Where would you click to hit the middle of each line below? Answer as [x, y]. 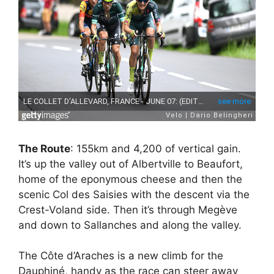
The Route [44, 148]
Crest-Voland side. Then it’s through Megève [128, 209]
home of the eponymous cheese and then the [130, 179]
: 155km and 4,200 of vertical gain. [156, 148]
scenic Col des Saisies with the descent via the [134, 194]
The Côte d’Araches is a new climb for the [121, 256]
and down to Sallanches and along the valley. [130, 225]
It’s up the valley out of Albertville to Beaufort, [131, 164]
